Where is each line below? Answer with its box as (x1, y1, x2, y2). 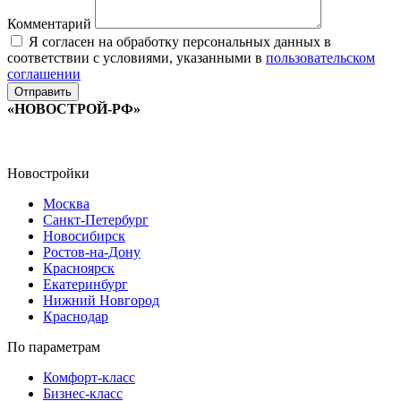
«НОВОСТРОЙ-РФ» (7, 100, 141, 116)
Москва (43, 195, 90, 211)
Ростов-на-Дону (43, 243, 141, 260)
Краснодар (43, 308, 108, 324)
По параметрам (7, 338, 100, 354)
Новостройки (7, 165, 90, 181)
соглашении (7, 65, 81, 81)
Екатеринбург (43, 276, 128, 292)
